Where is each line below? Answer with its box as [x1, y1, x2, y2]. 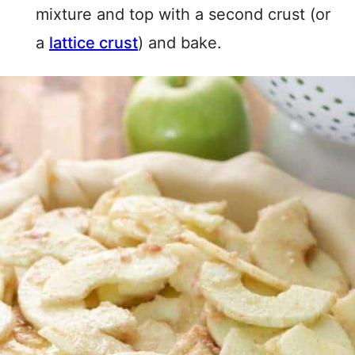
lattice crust [49, 33, 138, 53]
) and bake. [138, 33, 222, 53]
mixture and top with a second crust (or [36, 5, 330, 25]
